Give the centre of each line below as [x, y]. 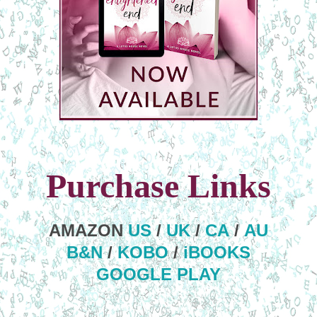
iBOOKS [217, 252]
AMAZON [88, 230]
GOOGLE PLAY [158, 274]
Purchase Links [158, 185]
